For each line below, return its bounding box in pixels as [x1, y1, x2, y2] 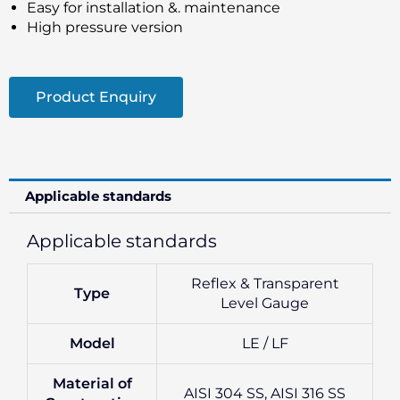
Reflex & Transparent [190, 275, 339, 293]
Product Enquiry [36, 87, 156, 105]
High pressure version [27, 18, 183, 36]
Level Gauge [221, 295, 309, 312]
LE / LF [241, 335, 288, 353]
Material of [52, 375, 132, 393]
